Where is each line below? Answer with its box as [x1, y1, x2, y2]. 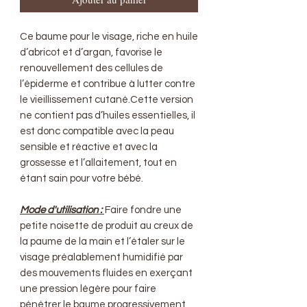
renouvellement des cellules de [20, 63, 163, 73]
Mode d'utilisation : [20, 205, 104, 215]
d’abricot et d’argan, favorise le [20, 47, 162, 58]
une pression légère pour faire [20, 284, 156, 294]
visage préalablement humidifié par [20, 252, 183, 262]
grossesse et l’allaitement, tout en [20, 158, 177, 168]
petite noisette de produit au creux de [20, 221, 193, 231]
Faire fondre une [105, 205, 182, 215]
